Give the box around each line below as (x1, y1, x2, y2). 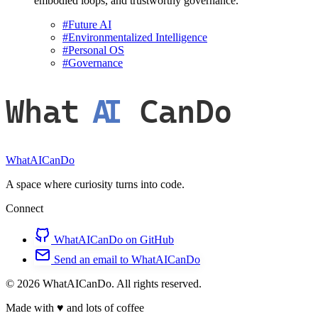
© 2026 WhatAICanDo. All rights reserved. (6, 277, 202, 290)
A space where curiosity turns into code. (6, 177, 185, 190)
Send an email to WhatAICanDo (54, 253, 200, 265)
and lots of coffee (64, 301, 144, 314)
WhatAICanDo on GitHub (54, 233, 174, 246)
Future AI (68, 18, 111, 31)
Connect (6, 202, 43, 214)
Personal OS (68, 44, 124, 57)
